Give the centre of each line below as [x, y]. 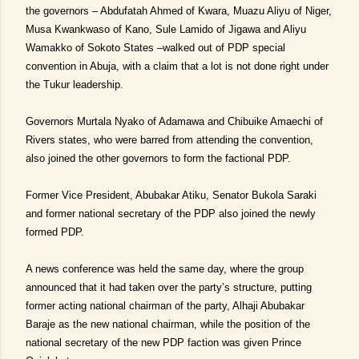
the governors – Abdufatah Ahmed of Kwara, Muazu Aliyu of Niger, [179, 11]
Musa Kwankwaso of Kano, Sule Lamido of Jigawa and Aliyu [166, 29]
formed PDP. [55, 232]
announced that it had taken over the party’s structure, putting [169, 287]
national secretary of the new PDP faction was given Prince [163, 343]
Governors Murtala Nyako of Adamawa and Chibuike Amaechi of [174, 121]
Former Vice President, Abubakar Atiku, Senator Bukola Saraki [171, 195]
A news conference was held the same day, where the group [165, 269]
